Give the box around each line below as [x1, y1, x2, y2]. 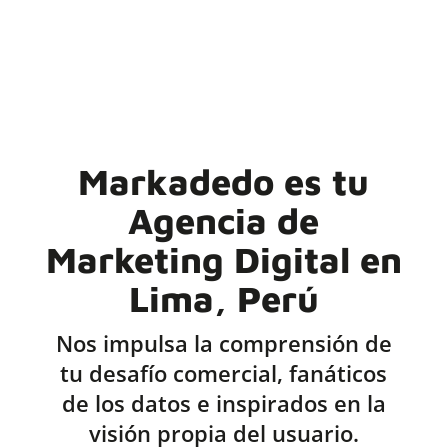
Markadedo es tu [78, 159, 370, 203]
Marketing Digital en [45, 237, 402, 281]
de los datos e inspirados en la [61, 387, 386, 418]
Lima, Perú [128, 276, 319, 320]
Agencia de [128, 198, 320, 242]
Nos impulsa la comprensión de [55, 327, 392, 358]
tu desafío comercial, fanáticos [60, 357, 388, 388]
